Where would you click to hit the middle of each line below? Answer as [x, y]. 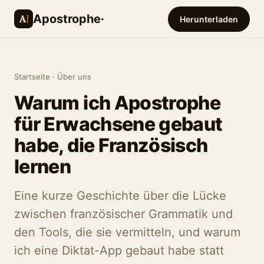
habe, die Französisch [111, 145]
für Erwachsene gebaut [118, 124]
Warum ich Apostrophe [118, 103]
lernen [43, 166]
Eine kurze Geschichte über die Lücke [120, 196]
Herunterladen [209, 19]
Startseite [32, 77]
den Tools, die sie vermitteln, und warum [127, 232]
